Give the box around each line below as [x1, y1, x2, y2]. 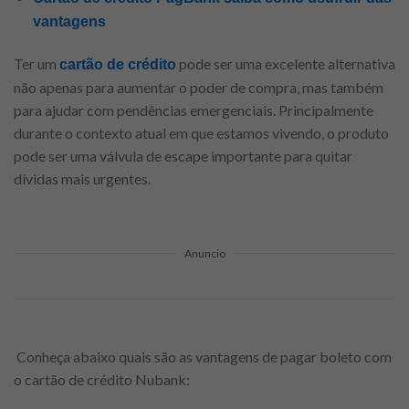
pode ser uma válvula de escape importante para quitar [14, 146, 352, 164]
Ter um [14, 54, 59, 72]
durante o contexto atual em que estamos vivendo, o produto [14, 123, 389, 142]
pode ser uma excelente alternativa [176, 54, 395, 72]
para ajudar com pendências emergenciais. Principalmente [14, 100, 373, 119]
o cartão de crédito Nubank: [14, 371, 190, 389]
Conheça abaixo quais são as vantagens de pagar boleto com [14, 348, 392, 366]
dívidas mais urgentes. [14, 169, 151, 187]
